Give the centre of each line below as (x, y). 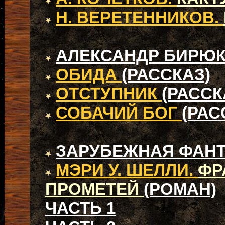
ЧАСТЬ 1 (80, 208)
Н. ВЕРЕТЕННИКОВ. (140, 17)
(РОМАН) (180, 189)
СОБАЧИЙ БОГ (119, 113)
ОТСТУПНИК (109, 94)
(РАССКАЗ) (166, 75)
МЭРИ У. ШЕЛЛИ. (127, 170)
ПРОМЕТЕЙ (94, 189)
